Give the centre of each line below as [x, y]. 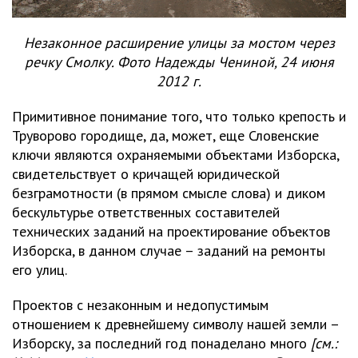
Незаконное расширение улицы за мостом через [179, 42]
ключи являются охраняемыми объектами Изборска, [175, 154]
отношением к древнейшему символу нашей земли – [175, 324]
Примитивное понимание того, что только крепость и [179, 116]
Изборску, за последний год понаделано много [161, 343]
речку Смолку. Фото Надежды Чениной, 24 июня [179, 62]
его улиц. [40, 269]
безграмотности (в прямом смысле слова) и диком [169, 193]
